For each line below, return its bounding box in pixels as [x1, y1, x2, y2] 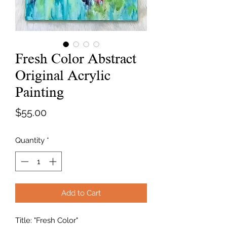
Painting [15, 84, 64, 100]
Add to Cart [61, 188, 101, 198]
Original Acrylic [15, 67, 110, 84]
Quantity [15, 136, 45, 145]
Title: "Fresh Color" [15, 215, 78, 225]
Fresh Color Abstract [15, 51, 136, 67]
